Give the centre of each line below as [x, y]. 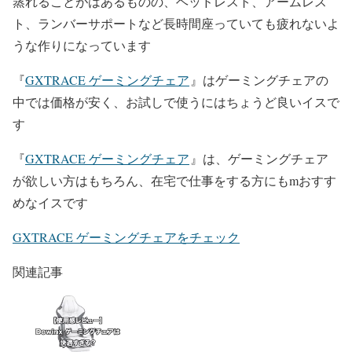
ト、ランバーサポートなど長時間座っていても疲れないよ [176, 24]
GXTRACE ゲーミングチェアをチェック [126, 237]
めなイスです [50, 203]
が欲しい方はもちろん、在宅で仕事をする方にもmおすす [174, 181]
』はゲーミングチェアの [259, 80]
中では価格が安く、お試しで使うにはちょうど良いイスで [176, 102]
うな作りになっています [82, 46]
